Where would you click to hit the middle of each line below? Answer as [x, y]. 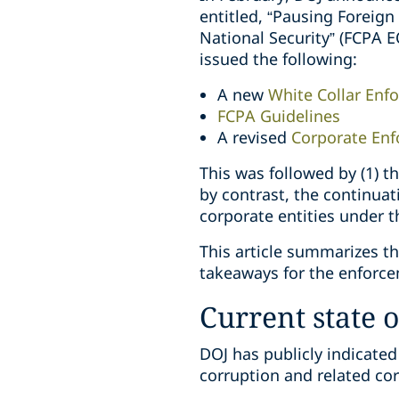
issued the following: [278, 59]
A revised [254, 137]
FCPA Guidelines [279, 116]
